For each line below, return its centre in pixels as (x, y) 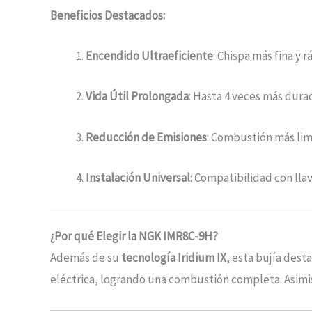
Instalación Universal (138, 177)
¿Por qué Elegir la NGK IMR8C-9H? (134, 236)
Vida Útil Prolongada (137, 96)
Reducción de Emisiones (146, 137)
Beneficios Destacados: (108, 15)
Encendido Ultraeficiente (149, 56)
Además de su (86, 258)
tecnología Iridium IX (174, 258)
